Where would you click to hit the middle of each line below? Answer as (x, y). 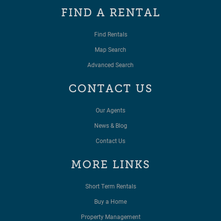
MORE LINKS (110, 165)
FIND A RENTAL (110, 13)
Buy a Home (110, 202)
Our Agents (110, 110)
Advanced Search (110, 65)
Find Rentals (110, 34)
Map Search (110, 50)
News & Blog (110, 126)
